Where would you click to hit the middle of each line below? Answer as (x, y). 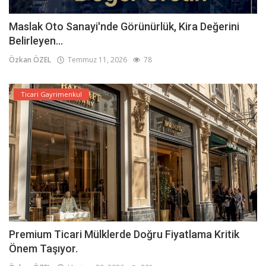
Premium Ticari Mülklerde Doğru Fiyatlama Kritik (124, 234)
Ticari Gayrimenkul (51, 94)
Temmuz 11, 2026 (96, 60)
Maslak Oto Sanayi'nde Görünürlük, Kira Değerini (124, 27)
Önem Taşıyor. (43, 248)
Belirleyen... (36, 41)
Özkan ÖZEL (30, 60)
